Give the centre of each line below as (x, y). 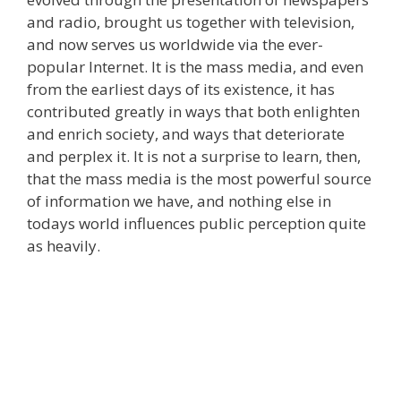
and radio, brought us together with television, (191, 22)
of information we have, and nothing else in (179, 201)
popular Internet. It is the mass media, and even (195, 67)
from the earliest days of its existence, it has (181, 89)
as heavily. (64, 246)
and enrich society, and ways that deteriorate (186, 134)
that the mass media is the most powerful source (199, 179)
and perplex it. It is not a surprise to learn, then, (194, 156)
